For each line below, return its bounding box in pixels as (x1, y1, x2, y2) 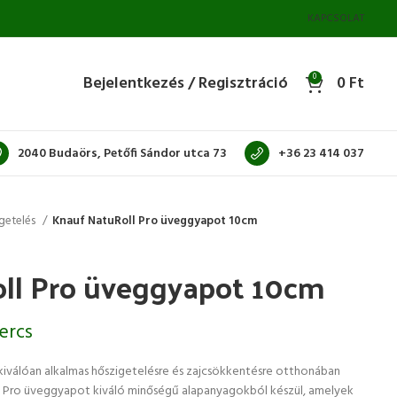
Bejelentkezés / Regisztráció (83, 70, 288, 97)
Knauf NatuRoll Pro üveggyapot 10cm (52, 212, 257, 230)
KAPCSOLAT (307, 9, 364, 27)
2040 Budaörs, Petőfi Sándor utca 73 (18, 143, 227, 164)
